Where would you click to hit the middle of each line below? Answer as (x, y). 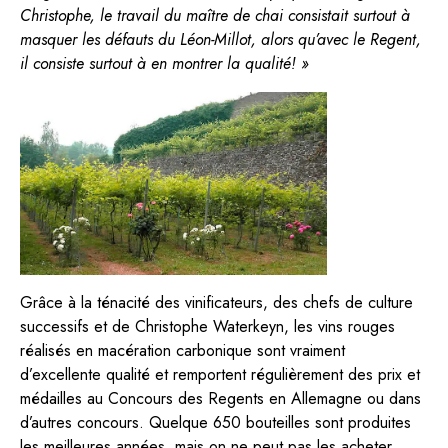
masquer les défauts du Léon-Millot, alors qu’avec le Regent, (220, 39)
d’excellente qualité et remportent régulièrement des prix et (220, 374)
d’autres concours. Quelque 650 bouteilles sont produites (215, 422)
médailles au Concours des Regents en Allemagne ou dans (220, 398)
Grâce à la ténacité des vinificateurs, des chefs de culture (216, 302)
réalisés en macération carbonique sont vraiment (182, 350)
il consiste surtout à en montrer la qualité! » (164, 63)
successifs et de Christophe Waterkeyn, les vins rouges (207, 326)
